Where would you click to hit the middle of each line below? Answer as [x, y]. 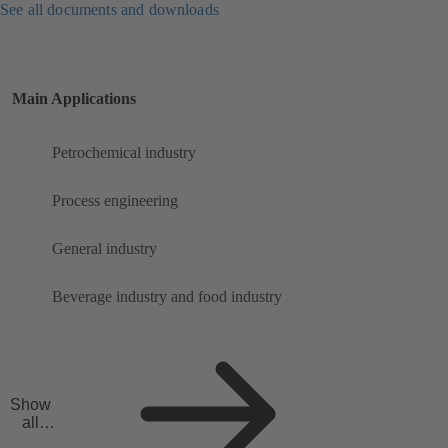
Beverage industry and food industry [167, 297]
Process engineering [115, 201]
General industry [104, 249]
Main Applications [74, 99]
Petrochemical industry [124, 153]
